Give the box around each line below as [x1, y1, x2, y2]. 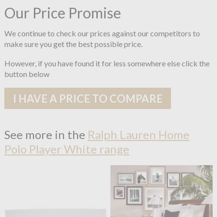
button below [4, 69, 49, 78]
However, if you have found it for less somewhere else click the [4, 58, 210, 68]
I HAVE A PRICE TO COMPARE [13, 92, 163, 105]
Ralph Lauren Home [87, 127, 189, 141]
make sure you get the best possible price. [4, 39, 142, 48]
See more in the [4, 127, 88, 141]
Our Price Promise [4, 3, 121, 21]
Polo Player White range [4, 141, 129, 156]
